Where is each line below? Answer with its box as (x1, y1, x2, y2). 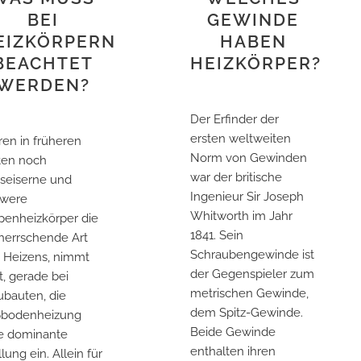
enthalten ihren (189, 344, 276, 359)
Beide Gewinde (189, 325, 276, 340)
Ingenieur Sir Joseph (189, 189, 304, 205)
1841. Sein (189, 228, 243, 243)
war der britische (189, 170, 282, 185)
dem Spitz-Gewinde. (189, 305, 303, 321)
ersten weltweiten (189, 131, 291, 147)
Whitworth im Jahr (189, 209, 293, 224)
